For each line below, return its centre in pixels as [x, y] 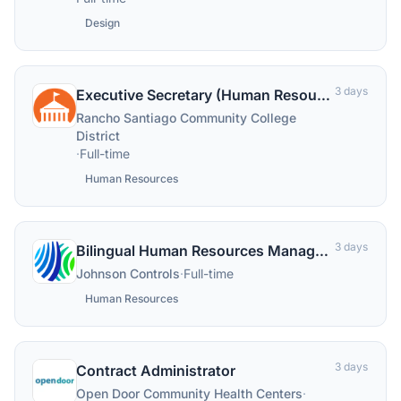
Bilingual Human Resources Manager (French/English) [322, 251]
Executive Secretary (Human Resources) [324, 95]
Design [102, 23]
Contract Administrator [156, 371]
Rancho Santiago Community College [186, 118]
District [98, 136]
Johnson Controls [128, 273]
